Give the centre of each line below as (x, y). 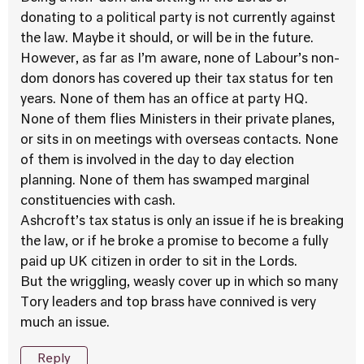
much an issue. (65, 323)
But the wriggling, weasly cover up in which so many (179, 283)
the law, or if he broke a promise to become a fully (174, 242)
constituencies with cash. (98, 201)
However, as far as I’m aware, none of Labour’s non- (180, 59)
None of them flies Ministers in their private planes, (178, 120)
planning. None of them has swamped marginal (165, 181)
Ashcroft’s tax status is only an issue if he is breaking (182, 222)
